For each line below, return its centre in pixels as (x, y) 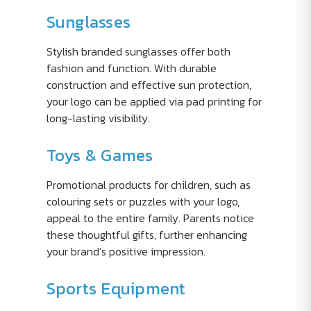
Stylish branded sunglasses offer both (138, 51)
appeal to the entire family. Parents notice (150, 218)
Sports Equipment (116, 288)
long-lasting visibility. (98, 118)
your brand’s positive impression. (126, 251)
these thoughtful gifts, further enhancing (146, 235)
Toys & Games (100, 155)
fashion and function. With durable (131, 68)
